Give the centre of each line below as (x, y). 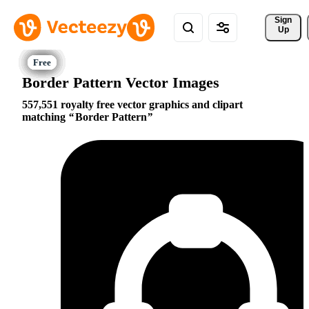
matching (45, 117)
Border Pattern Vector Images (121, 82)
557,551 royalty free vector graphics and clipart (132, 105)
